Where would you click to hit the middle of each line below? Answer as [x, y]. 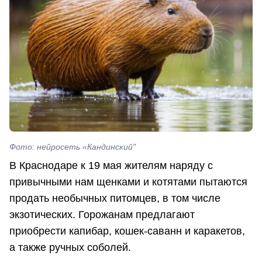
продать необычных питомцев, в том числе [115, 199]
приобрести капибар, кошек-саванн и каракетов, [127, 231]
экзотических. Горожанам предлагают [102, 215]
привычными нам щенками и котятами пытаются [128, 182]
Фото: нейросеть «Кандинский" [73, 147]
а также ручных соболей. [70, 248]
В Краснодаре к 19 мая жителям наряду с [111, 166]
